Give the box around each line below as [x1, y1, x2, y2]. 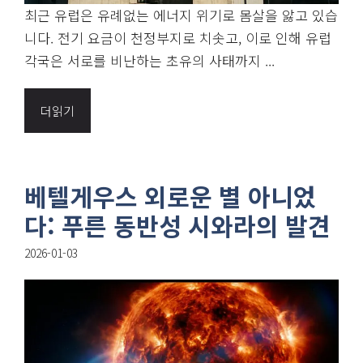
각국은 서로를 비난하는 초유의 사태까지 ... [24, 49, 275, 70]
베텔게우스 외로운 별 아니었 [24, 177, 316, 214]
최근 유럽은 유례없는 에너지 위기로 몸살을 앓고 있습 [24, 4, 338, 25]
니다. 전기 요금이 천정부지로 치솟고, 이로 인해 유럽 [24, 27, 331, 48]
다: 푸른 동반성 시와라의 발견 [24, 207, 331, 243]
